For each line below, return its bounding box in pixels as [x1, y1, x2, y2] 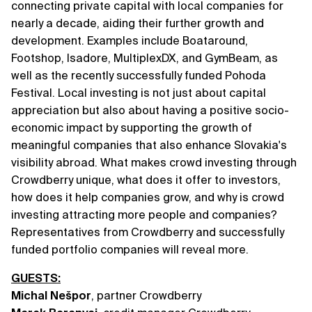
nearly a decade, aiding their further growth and [11, 16, 264, 30]
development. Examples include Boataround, [11, 33, 248, 47]
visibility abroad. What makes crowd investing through [11, 155, 297, 169]
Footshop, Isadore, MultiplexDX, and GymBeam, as [11, 51, 278, 65]
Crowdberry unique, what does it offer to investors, [11, 173, 281, 187]
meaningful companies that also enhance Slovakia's [11, 138, 287, 152]
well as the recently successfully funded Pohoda [11, 68, 266, 82]
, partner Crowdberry [91, 288, 201, 302]
